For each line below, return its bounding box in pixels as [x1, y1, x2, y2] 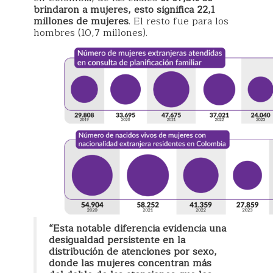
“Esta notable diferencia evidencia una [49, 221, 226, 237]
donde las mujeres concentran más [49, 255, 211, 272]
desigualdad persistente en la [49, 232, 185, 249]
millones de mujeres [34, 13, 129, 29]
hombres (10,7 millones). [34, 25, 147, 41]
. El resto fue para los [129, 13, 229, 29]
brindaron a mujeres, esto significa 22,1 [34, 2, 215, 18]
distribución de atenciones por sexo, [49, 244, 217, 260]
